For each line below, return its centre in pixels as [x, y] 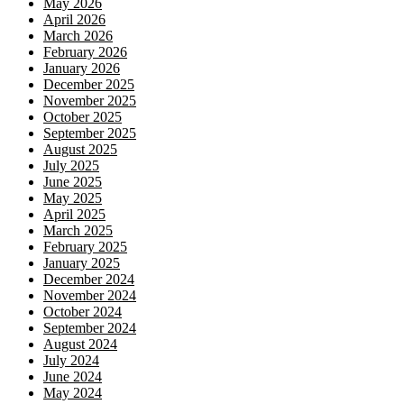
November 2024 [90, 295]
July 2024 [71, 360]
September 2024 [90, 328]
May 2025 [73, 198]
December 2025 [89, 84]
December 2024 [89, 279]
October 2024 [83, 312]
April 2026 [74, 19]
